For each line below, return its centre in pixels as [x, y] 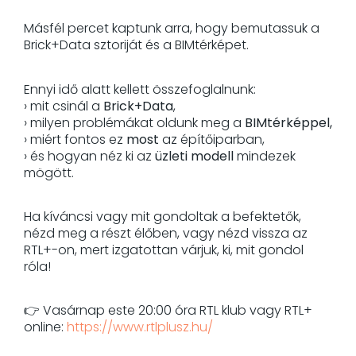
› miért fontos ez [75, 139]
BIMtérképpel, [288, 122]
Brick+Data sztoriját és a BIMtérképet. [136, 45]
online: [45, 327]
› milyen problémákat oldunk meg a [134, 122]
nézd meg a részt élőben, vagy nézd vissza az [166, 234]
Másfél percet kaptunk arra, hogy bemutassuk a [172, 29]
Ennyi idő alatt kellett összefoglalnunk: [140, 89]
